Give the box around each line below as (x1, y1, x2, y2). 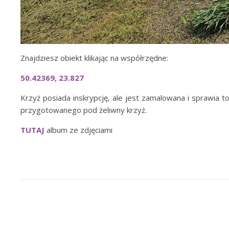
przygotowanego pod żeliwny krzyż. (20, 105, 147, 116)
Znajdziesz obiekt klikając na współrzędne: (20, 53, 168, 63)
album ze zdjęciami (44, 125, 112, 135)
